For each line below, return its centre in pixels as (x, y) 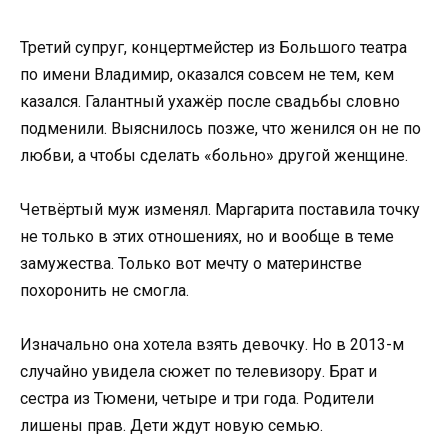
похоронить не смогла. (104, 291)
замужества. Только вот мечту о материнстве (191, 264)
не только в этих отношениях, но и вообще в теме (207, 237)
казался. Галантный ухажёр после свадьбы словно (210, 101)
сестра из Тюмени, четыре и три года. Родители (197, 399)
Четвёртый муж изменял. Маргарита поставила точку (220, 210)
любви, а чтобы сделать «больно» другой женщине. (214, 155)
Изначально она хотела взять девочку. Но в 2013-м (212, 345)
